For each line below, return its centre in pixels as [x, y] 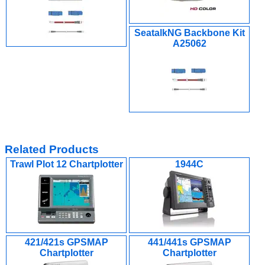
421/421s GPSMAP [66, 242]
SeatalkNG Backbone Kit [189, 33]
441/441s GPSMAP [189, 242]
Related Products [52, 149]
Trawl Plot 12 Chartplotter [66, 164]
